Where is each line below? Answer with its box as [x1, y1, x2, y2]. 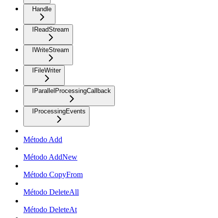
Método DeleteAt [23, 205, 77, 214]
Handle [32, 5, 52, 13]
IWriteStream [32, 46, 69, 54]
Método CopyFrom [23, 170, 83, 179]
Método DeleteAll [23, 187, 79, 196]
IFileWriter [32, 66, 61, 74]
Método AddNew [23, 152, 77, 161]
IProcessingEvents [32, 107, 86, 115]
